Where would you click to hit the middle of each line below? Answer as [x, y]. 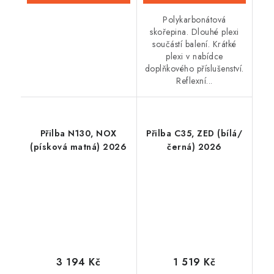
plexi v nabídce [194, 56]
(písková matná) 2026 [79, 146]
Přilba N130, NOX [78, 133]
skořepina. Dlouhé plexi [194, 31]
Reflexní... [194, 80]
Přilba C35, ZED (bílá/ [194, 133]
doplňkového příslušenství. [194, 68]
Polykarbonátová [194, 19]
